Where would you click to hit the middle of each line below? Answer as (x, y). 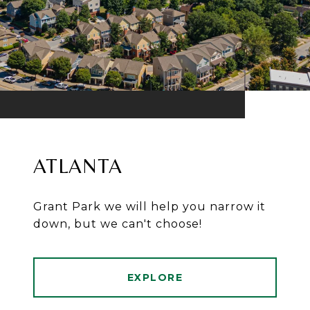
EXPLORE (155, 278)
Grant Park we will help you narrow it (149, 207)
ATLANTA (78, 166)
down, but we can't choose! (118, 224)
